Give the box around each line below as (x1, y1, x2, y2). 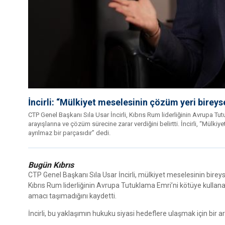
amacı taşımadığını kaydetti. (28, 192, 117, 200)
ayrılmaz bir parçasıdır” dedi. (28, 129, 110, 137)
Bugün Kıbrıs (28, 160, 74, 170)
